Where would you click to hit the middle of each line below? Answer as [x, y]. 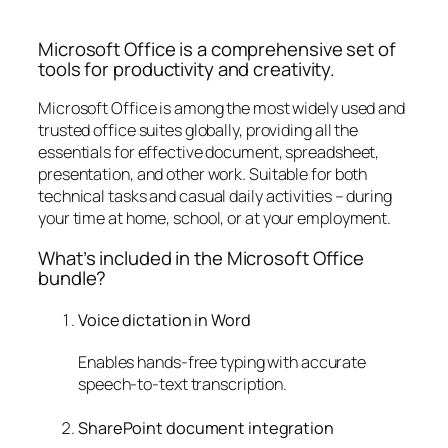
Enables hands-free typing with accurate [222, 362]
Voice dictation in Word [164, 320]
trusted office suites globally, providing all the [198, 130]
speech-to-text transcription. [183, 384]
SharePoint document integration [206, 427]
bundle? [72, 277]
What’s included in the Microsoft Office [201, 257]
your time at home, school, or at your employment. [215, 218]
